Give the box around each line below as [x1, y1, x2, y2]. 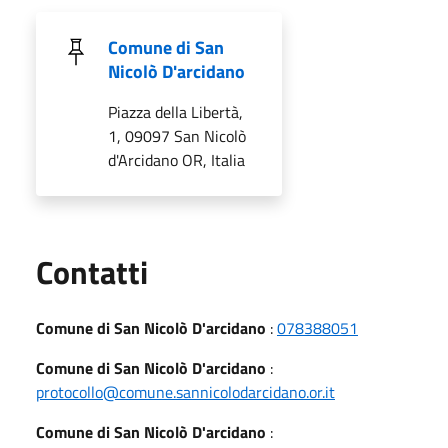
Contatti [36, 247, 148, 296]
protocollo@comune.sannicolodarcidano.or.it [36, 379, 335, 404]
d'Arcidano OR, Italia [108, 147, 245, 172]
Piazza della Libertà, [108, 99, 243, 124]
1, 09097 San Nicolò [108, 123, 246, 148]
